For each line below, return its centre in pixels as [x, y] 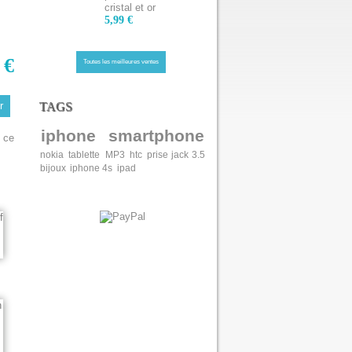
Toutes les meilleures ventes [121, 61]
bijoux [53, 167]
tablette [84, 154]
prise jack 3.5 [176, 154]
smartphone [156, 135]
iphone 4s [92, 167]
